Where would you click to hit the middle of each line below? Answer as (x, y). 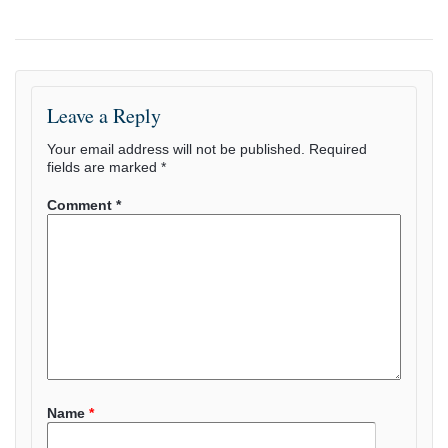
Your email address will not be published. (176, 149)
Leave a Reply (104, 116)
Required (338, 149)
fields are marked (104, 167)
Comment (81, 205)
